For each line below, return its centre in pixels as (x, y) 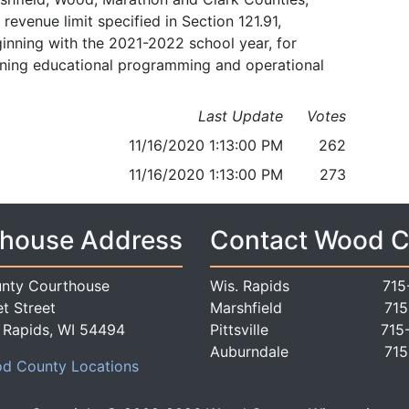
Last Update (241, 116)
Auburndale (249, 352)
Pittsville (239, 330)
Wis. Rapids (250, 286)
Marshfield (246, 308)
